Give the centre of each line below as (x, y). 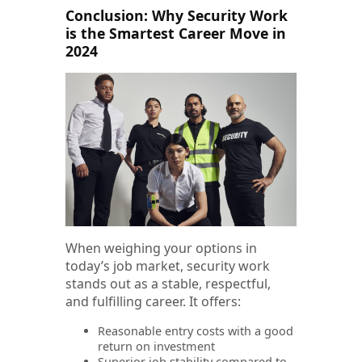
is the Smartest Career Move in (176, 33)
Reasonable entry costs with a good (196, 331)
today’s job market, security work (168, 266)
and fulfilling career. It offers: (153, 302)
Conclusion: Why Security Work (177, 15)
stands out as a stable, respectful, (168, 284)
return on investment (156, 347)
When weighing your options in (161, 248)
